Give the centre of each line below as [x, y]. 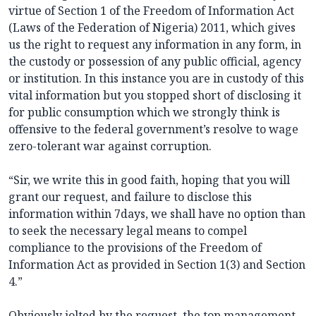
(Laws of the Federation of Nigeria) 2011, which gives [152, 28]
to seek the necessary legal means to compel [128, 231]
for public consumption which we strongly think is [144, 113]
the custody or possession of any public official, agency [155, 62]
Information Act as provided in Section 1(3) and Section [157, 265]
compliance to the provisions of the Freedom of [135, 248]
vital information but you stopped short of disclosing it [155, 96]
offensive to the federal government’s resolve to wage [153, 129]
